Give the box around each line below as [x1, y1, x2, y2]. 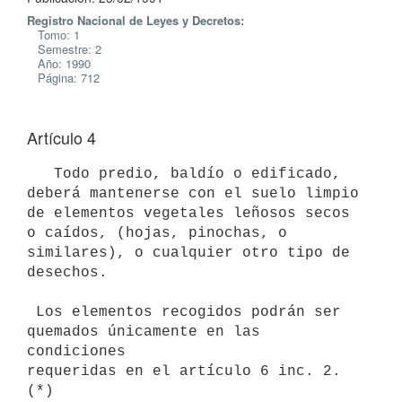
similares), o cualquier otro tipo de [27, 244, 350, 261]
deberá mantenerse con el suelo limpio [27, 185, 359, 202]
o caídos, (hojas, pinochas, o [27, 224, 287, 241]
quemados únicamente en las [27, 323, 260, 340]
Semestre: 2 [27, 40, 101, 57]
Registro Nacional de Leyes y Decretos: [27, 12, 244, 29]
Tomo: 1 [27, 26, 80, 43]
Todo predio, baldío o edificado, [27, 165, 54, 182]
